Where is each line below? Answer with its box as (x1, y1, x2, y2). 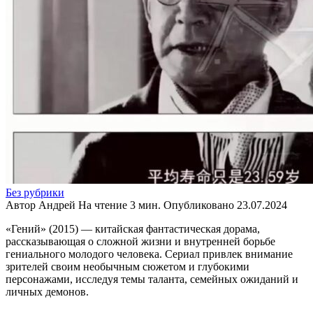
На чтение (78, 198, 127, 211)
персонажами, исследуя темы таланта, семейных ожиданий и (6, 272, 298, 285)
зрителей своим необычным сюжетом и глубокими (6, 260, 249, 272)
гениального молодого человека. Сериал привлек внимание (6, 247, 293, 260)
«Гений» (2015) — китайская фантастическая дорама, (6, 222, 260, 235)
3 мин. (127, 198, 161, 211)
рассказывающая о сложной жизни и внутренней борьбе (6, 235, 275, 247)
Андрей (36, 198, 75, 211)
